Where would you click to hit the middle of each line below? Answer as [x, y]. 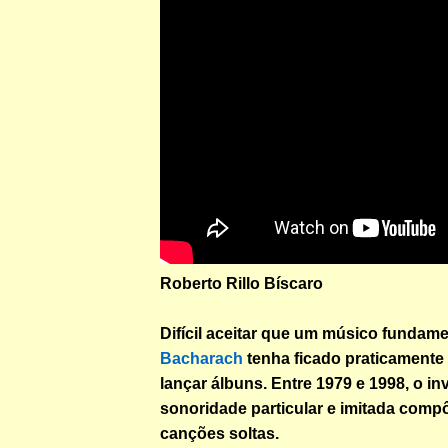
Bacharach [201, 358]
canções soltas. [219, 433]
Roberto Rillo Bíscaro [241, 283]
